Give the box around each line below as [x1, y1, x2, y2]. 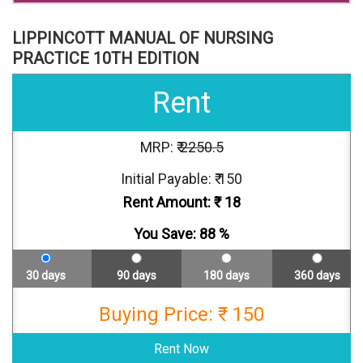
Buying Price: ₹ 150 [99, 303, 264, 327]
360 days [293, 269, 340, 283]
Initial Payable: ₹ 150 [121, 170, 242, 188]
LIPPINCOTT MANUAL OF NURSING [12, 28, 273, 49]
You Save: [134, 225, 199, 243]
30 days [26, 269, 66, 283]
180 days [203, 269, 250, 283]
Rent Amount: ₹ [122, 194, 224, 211]
